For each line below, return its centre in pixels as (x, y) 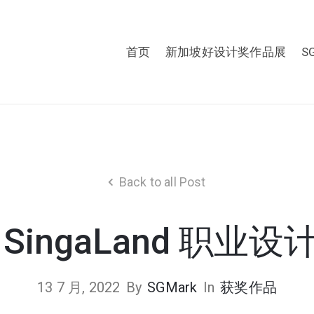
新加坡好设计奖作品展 (225, 52)
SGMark (172, 287)
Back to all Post (162, 182)
